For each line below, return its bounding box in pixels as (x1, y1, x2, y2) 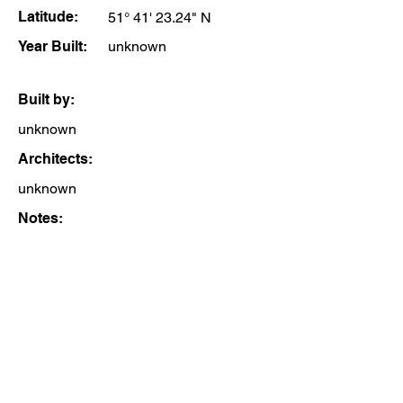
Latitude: (18, 8, 78, 25)
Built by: (18, 91, 75, 108)
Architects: (18, 150, 93, 167)
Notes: (18, 210, 63, 227)
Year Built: (18, 38, 87, 55)
